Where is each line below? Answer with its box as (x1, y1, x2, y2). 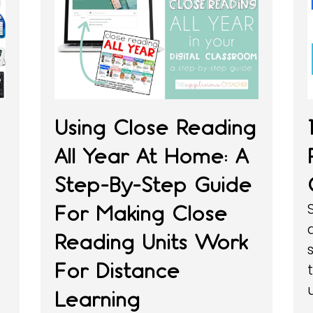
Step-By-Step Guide (54, 173, 252, 198)
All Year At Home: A (54, 144, 249, 169)
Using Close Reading (54, 115, 256, 140)
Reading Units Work (54, 230, 248, 255)
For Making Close (54, 201, 228, 226)
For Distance (54, 259, 180, 284)
